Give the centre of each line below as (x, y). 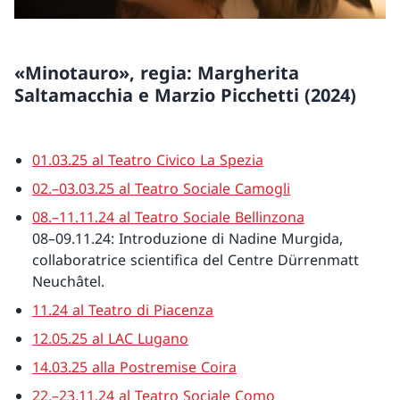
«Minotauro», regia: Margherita (157, 73)
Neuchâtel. (68, 282)
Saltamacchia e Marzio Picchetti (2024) (185, 96)
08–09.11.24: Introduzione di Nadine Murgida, (187, 239)
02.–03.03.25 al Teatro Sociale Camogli (161, 189)
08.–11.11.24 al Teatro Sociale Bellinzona (168, 217)
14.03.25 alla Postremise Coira (134, 367)
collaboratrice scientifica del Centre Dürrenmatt (196, 260)
